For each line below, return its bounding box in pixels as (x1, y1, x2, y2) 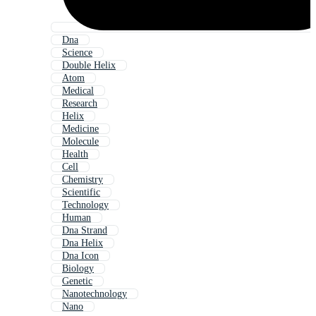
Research (62, 98, 97, 109)
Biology (62, 263, 94, 274)
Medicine (62, 123, 99, 135)
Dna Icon (62, 250, 99, 262)
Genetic (62, 276, 92, 287)
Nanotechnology (62, 288, 127, 300)
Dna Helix (62, 238, 103, 249)
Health (62, 149, 88, 160)
